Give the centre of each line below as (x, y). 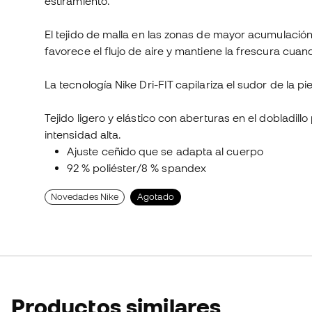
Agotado (156, 197)
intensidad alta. (83, 135)
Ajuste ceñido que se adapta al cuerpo (165, 151)
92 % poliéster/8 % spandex (137, 168)
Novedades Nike (85, 197)
